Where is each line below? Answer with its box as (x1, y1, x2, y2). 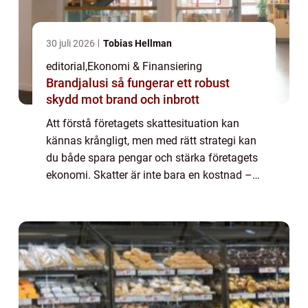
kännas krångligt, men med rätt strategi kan (46, 133, 256, 147)
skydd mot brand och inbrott (46, 91, 199, 107)
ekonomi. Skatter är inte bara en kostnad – (46, 168, 252, 181)
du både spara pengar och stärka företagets (46, 151, 258, 164)
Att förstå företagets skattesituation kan (46, 116, 239, 130)
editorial (46, 59, 85, 73)
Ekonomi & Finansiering (87, 59, 202, 73)
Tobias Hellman (103, 37, 172, 49)
